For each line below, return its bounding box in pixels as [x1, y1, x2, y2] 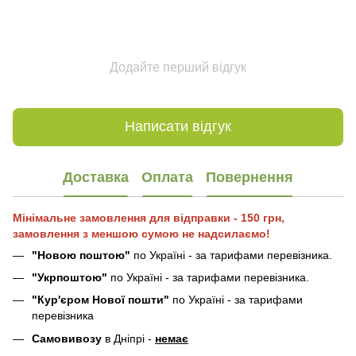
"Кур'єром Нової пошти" [32, 293, 169, 307]
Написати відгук [125, 118, 231, 135]
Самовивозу [32, 331, 102, 345]
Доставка [63, 169, 129, 186]
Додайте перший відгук [110, 60, 246, 74]
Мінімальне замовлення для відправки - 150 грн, [13, 211, 284, 224]
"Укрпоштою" [32, 270, 107, 284]
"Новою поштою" [32, 248, 130, 261]
